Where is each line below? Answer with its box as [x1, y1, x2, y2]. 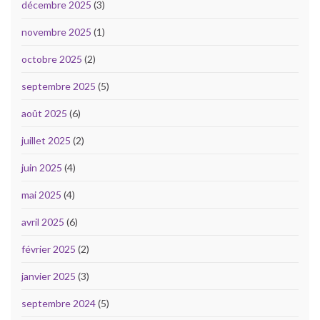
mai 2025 [21, 189, 61, 201]
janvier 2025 [21, 270, 76, 283]
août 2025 [21, 107, 67, 120]
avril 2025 [21, 216, 64, 229]
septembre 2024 [21, 297, 96, 310]
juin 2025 [21, 161, 62, 174]
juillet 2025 [21, 134, 71, 147]
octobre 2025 [21, 53, 82, 66]
